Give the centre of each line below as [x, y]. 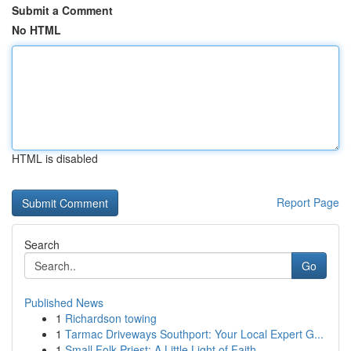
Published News [64, 302]
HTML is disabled [55, 158]
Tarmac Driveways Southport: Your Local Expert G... [194, 334]
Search [42, 244]
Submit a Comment [62, 10]
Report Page [308, 202]
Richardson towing [111, 318]
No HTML [36, 30]
